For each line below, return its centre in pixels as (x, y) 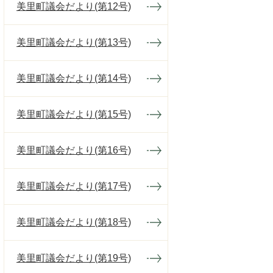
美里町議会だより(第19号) (74, 258)
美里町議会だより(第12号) (74, 6)
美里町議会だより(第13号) (74, 42)
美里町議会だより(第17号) (74, 186)
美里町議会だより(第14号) (74, 78)
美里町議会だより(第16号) (74, 150)
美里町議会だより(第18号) (74, 222)
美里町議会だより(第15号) (74, 114)
